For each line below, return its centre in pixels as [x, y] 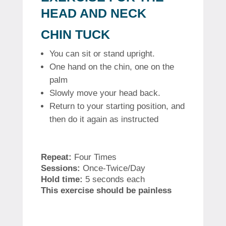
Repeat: [56, 157]
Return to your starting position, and [117, 106]
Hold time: [62, 179]
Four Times [95, 157]
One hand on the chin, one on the [111, 67]
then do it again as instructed [104, 119]
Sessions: [60, 168]
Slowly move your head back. [105, 93]
